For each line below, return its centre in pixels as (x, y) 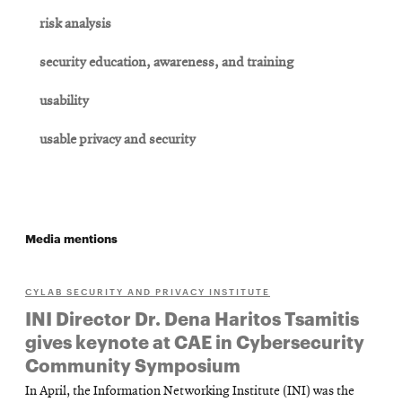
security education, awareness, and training (166, 62)
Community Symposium (133, 364)
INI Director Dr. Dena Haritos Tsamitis (192, 317)
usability (64, 101)
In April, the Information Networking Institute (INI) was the (190, 391)
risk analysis (75, 24)
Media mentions (71, 237)
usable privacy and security (118, 140)
